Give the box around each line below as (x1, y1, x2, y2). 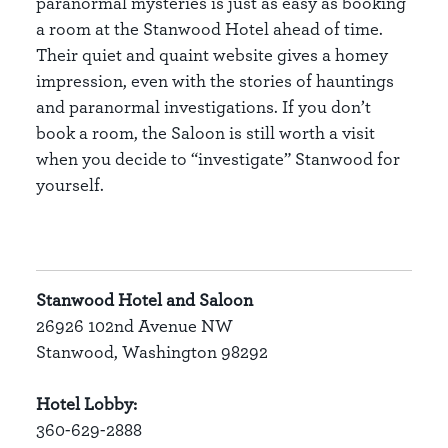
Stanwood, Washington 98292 (36, 340, 268, 362)
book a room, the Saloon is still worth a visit (36, 121, 375, 143)
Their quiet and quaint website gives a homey (36, 43, 388, 65)
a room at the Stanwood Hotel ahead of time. (36, 17, 383, 39)
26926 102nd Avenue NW (36, 314, 233, 336)
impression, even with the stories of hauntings (36, 69, 394, 91)
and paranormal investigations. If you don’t (36, 95, 371, 117)
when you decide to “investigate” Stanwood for (36, 147, 400, 169)
